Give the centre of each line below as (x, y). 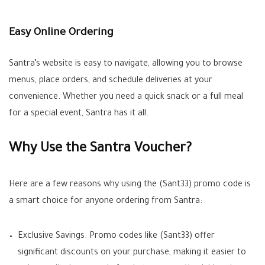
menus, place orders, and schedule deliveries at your (111, 81)
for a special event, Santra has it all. (79, 114)
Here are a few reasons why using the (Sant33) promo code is (130, 185)
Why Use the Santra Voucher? (100, 149)
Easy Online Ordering (61, 33)
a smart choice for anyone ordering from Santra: (106, 202)
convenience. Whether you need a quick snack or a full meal (126, 98)
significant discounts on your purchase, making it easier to (132, 253)
